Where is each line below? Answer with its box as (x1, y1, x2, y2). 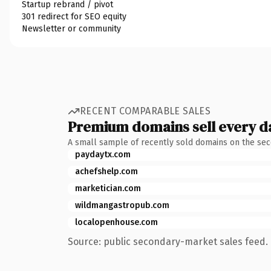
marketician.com (75, 183, 141, 194)
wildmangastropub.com (75, 200, 169, 211)
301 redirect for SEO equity (22, 11, 126, 22)
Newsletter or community (22, 23, 121, 34)
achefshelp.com (75, 166, 138, 177)
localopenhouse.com (75, 217, 158, 227)
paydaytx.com (75, 149, 131, 160)
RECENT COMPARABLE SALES (80, 105, 211, 117)
